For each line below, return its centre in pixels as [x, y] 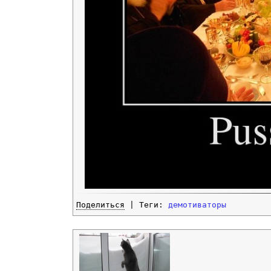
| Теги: [146, 205]
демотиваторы [197, 205]
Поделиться [100, 205]
